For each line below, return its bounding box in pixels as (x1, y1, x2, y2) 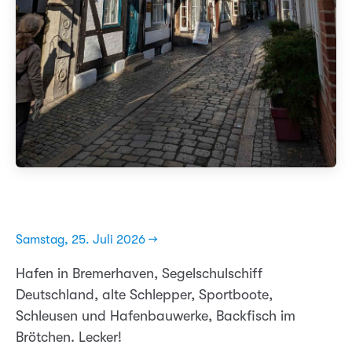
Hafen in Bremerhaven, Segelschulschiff (16, 265, 262, 281)
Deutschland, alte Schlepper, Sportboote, (16, 286, 273, 302)
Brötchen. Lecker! (16, 328, 122, 345)
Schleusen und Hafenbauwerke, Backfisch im (16, 307, 295, 324)
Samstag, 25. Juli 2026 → (16, 232, 158, 247)
